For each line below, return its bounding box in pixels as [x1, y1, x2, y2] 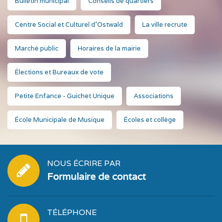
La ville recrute [142, 20, 187, 29]
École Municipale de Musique [15, 115, 105, 124]
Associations [134, 92, 173, 100]
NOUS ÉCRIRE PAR [47, 158, 120, 168]
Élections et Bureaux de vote [15, 68, 104, 76]
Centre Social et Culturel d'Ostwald [15, 20, 123, 29]
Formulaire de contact [47, 170, 146, 182]
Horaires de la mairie [78, 44, 141, 53]
